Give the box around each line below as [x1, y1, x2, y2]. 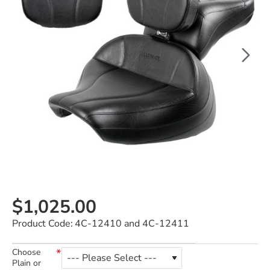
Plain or [12, 257, 41, 269]
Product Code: [12, 217, 73, 230]
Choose [12, 246, 40, 258]
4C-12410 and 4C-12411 [75, 217, 189, 230]
